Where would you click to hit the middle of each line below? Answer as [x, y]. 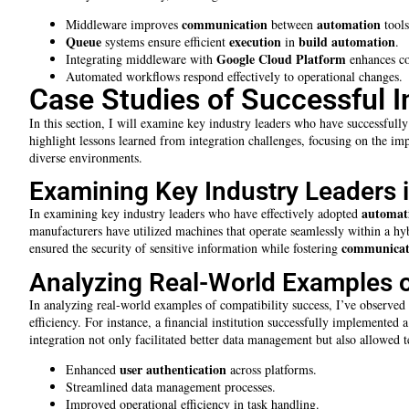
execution [255, 42]
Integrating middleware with [141, 59]
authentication [186, 370]
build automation [347, 42]
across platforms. [272, 370]
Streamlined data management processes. [171, 387]
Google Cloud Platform [281, 59]
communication [225, 25]
